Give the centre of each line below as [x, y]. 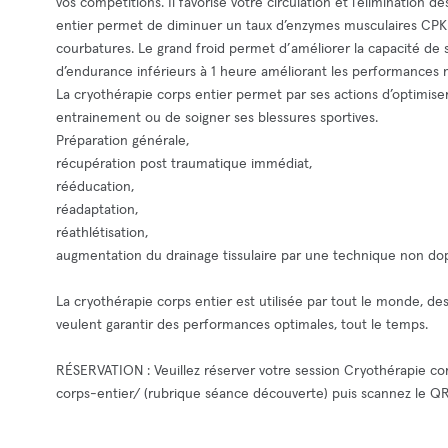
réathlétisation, [102, 233]
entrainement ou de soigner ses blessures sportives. [217, 118]
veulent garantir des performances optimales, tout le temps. [242, 325]
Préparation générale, [122, 141]
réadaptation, [97, 210]
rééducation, [95, 187]
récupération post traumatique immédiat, [184, 164]
